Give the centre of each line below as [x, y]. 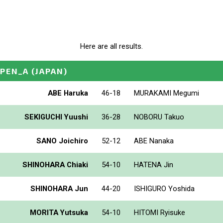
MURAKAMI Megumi [167, 93]
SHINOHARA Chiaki [55, 165]
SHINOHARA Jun [59, 188]
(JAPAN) [50, 71]
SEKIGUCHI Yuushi [56, 117]
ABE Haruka [68, 93]
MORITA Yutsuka [59, 212]
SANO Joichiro [62, 141]
